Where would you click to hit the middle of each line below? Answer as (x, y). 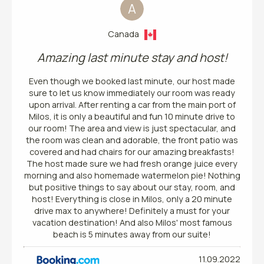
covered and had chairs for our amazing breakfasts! (132, 152)
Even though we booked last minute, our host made (132, 81)
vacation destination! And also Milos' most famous (132, 223)
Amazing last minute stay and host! (132, 58)
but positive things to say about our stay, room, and (132, 187)
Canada (126, 34)
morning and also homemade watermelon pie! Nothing (132, 176)
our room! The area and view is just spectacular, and (132, 128)
